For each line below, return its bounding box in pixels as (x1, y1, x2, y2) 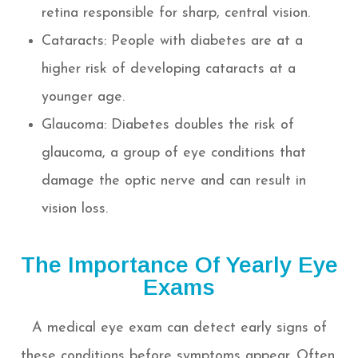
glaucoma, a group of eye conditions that (42, 145, 307, 161)
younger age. (42, 89, 125, 105)
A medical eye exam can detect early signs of (31, 320, 327, 336)
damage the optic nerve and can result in (42, 173, 307, 189)
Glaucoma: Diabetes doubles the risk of (42, 117, 295, 133)
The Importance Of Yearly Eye (20, 252, 338, 278)
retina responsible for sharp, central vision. (42, 6, 311, 22)
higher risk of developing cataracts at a (42, 62, 296, 78)
